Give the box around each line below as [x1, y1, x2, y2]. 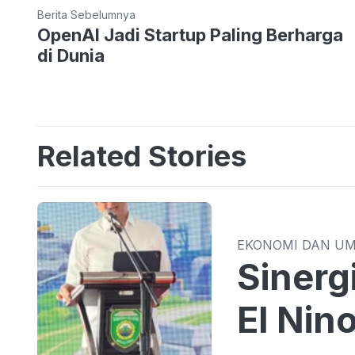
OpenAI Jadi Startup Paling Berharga [37, 24, 343, 45]
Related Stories [37, 138, 246, 174]
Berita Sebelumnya [37, 7, 136, 21]
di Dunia [37, 44, 105, 66]
